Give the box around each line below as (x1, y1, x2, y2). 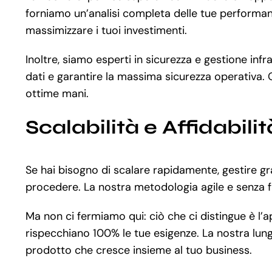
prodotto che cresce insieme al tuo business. (25, 243, 252, 258)
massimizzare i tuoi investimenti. (25, 22, 187, 38)
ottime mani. (25, 86, 89, 101)
